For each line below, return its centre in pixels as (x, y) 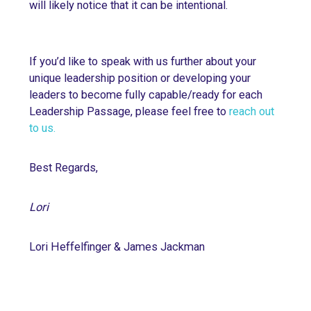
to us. (42, 128)
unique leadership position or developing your (140, 78)
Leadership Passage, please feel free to (129, 111)
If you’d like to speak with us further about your (143, 61)
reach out (252, 111)
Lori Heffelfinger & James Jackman (117, 246)
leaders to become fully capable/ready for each (146, 94)
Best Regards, (64, 167)
